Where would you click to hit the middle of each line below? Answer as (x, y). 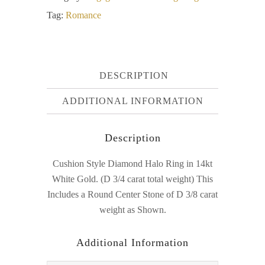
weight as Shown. (132, 210)
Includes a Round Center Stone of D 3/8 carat (132, 194)
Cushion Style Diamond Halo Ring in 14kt (132, 164)
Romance (83, 15)
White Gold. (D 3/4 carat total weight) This (132, 179)
